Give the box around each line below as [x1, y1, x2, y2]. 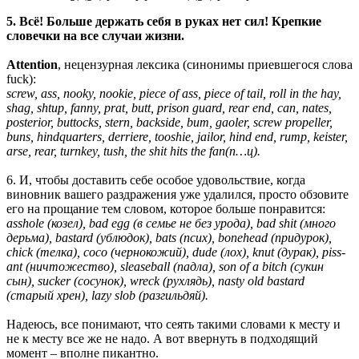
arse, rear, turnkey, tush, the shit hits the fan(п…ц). [6, 143, 260, 158]
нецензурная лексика [64, 57, 179, 71]
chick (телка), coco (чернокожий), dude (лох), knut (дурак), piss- [6, 244, 345, 259]
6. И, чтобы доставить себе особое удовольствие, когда [6, 172, 305, 187]
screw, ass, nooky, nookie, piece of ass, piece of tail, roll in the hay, [6, 86, 341, 100]
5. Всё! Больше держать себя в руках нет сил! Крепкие [6, 14, 321, 28]
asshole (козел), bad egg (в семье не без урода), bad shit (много [6, 216, 336, 230]
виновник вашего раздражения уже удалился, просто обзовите [6, 187, 349, 201]
